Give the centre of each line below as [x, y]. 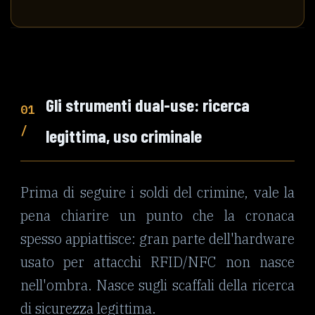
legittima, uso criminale [123, 135]
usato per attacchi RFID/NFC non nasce [157, 262]
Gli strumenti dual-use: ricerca [147, 104]
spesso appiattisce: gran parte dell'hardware [157, 239]
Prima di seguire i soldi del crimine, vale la [157, 193]
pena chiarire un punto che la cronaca [157, 216]
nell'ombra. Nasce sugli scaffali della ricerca [157, 285]
